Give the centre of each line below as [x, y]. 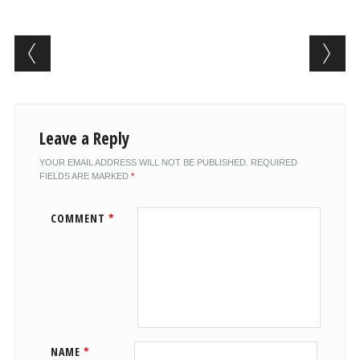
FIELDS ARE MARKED [85, 176]
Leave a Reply [84, 138]
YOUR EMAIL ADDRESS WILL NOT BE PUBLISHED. [143, 162]
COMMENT [79, 218]
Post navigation [118, 47]
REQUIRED [274, 162]
